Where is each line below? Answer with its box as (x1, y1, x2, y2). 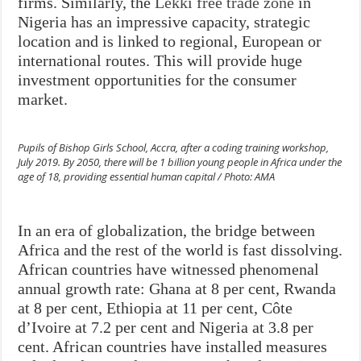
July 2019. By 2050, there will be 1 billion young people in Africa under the (18, 154, 342, 169)
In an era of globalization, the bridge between (18, 221, 316, 239)
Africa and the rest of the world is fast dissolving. (18, 240, 343, 259)
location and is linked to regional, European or (18, 31, 322, 50)
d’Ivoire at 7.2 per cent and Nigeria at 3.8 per (18, 317, 314, 336)
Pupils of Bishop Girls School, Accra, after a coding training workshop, (18, 139, 330, 155)
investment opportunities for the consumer (18, 70, 297, 89)
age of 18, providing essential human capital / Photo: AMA (18, 168, 276, 184)
